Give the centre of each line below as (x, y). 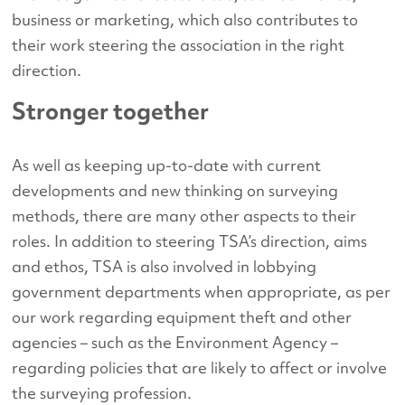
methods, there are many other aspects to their (184, 216)
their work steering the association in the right (179, 45)
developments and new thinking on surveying (175, 191)
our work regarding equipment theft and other (182, 317)
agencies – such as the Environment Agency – (175, 343)
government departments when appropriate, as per (202, 292)
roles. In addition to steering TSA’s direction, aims (190, 241)
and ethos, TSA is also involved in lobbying (165, 267)
